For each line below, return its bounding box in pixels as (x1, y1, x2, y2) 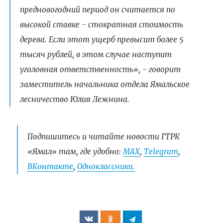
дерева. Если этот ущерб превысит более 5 (19, 35, 183, 45)
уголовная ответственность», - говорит (19, 65, 181, 75)
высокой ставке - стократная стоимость (19, 20, 183, 30)
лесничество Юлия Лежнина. (19, 95, 129, 105)
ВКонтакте (27, 161, 73, 171)
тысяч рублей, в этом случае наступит (19, 50, 172, 60)
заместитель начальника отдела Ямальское (19, 80, 190, 90)
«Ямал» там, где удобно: (27, 146, 123, 156)
